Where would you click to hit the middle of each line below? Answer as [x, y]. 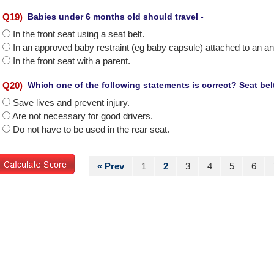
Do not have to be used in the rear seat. [91, 129]
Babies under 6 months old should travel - [116, 17]
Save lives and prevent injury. [71, 102]
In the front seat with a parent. [72, 61]
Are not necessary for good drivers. [83, 116]
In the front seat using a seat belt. [79, 34]
